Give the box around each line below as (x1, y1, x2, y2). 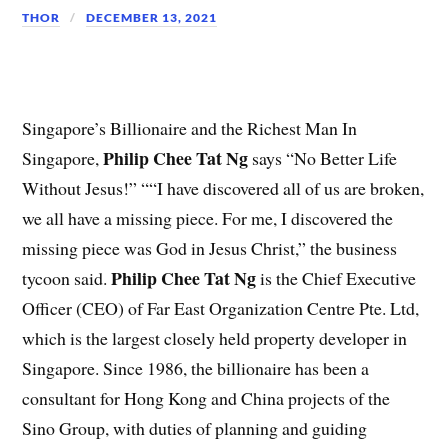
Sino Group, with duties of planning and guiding (22, 415, 368, 440)
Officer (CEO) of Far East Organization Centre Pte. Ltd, (22, 295, 420, 320)
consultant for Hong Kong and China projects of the (22, 385, 391, 410)
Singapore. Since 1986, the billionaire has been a (22, 355, 370, 380)
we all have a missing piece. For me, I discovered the (22, 205, 394, 230)
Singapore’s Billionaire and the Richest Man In (22, 115, 358, 140)
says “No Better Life (248, 145, 398, 170)
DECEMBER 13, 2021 (86, 9, 218, 25)
